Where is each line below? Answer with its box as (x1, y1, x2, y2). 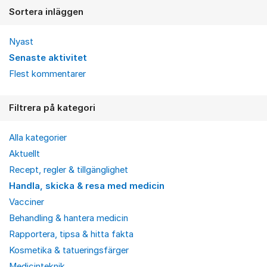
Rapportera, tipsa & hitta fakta (9, 229, 133, 240)
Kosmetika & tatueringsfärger (9, 245, 129, 256)
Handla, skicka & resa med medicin (9, 181, 164, 192)
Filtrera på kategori (9, 103, 95, 114)
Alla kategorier (9, 132, 67, 144)
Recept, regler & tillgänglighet (9, 164, 128, 176)
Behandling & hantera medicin (9, 213, 128, 224)
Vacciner (9, 197, 44, 208)
